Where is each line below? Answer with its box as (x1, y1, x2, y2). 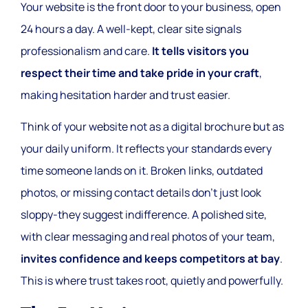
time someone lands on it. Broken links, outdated (21, 163, 263, 179)
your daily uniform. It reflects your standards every (21, 141, 272, 157)
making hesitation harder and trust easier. (21, 87, 230, 102)
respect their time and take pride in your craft (21, 65, 259, 80)
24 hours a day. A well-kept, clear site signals (21, 21, 241, 36)
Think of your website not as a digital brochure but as (21, 119, 284, 135)
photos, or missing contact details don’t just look (21, 185, 261, 201)
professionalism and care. (21, 43, 152, 58)
